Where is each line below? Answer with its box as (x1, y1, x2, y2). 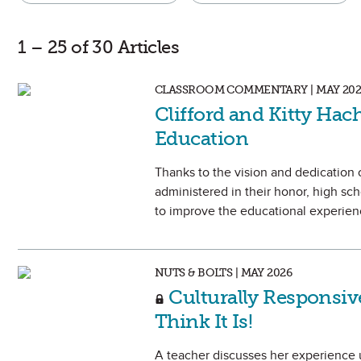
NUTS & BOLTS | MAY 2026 (155, 266, 293, 280)
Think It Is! (155, 309, 253, 333)
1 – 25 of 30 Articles (18, 36, 180, 58)
